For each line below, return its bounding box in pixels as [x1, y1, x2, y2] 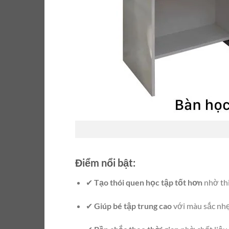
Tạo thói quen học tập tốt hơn [94, 177, 202, 188]
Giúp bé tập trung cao [94, 201, 172, 211]
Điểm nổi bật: [75, 156, 135, 169]
